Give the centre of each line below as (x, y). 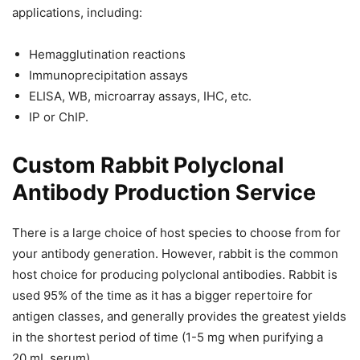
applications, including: (77, 13)
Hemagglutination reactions (107, 55)
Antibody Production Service (164, 193)
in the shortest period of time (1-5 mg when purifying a (168, 337)
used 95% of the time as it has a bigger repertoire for (162, 296)
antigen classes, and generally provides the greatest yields (179, 317)
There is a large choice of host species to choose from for (176, 233)
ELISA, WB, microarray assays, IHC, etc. (140, 96)
